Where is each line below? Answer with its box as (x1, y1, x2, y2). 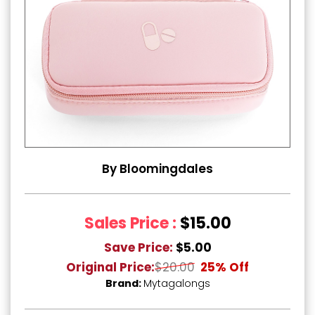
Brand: (105, 276, 143, 290)
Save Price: (103, 239, 173, 256)
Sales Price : (84, 212, 180, 234)
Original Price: (66, 259, 155, 276)
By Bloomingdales (102, 160, 213, 177)
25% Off (200, 259, 249, 276)
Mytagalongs (143, 276, 210, 290)
